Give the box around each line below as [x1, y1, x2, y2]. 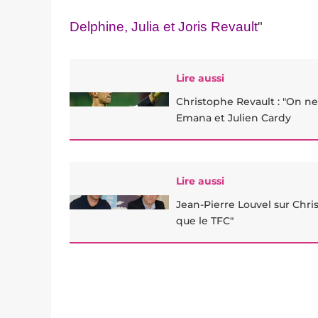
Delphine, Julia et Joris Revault [70, 19, 258, 34]
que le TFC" [176, 214, 234, 227]
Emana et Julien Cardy [176, 111, 291, 124]
